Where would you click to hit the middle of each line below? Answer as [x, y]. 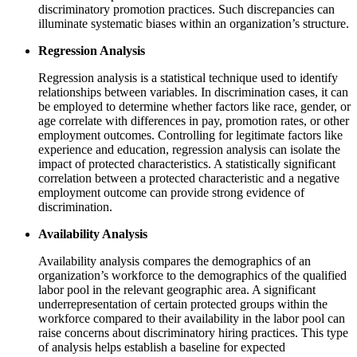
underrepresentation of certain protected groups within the [183, 304]
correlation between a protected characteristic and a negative [189, 178]
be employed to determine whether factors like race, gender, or [194, 106]
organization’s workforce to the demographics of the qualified [192, 275]
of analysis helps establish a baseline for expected [162, 347]
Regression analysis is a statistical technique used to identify [188, 77]
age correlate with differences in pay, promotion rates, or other [194, 120]
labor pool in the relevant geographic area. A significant [177, 289]
